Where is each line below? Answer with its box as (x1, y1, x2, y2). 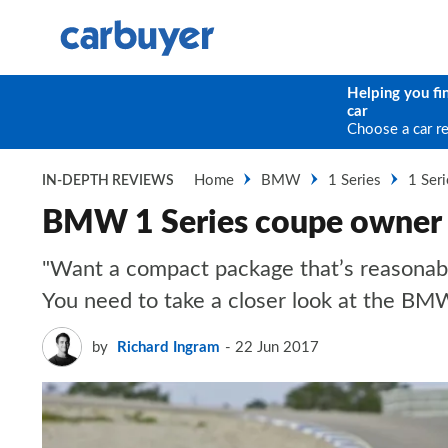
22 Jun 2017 (235, 339, 319, 355)
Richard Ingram (117, 339, 220, 355)
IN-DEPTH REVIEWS (42, 174, 174, 188)
